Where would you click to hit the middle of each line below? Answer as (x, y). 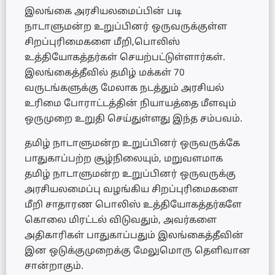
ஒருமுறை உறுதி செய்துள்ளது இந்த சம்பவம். (134, 120)
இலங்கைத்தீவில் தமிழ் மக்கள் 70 (105, 74)
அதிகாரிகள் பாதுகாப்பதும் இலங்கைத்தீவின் (134, 236)
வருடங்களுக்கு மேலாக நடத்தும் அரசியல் (124, 89)
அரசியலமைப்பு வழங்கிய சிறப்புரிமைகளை (131, 190)
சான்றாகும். (54, 266)
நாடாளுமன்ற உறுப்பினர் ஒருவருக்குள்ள (126, 28)
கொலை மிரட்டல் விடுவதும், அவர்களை (121, 220)
